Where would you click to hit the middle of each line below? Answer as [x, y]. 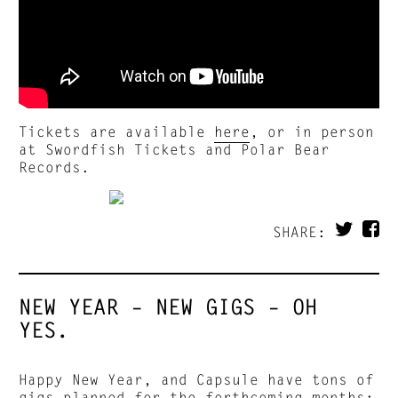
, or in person [312, 131]
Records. [55, 166]
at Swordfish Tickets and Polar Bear [175, 148]
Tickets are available [117, 131]
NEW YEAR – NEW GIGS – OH [168, 306]
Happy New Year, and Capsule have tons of [197, 378]
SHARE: [303, 231]
